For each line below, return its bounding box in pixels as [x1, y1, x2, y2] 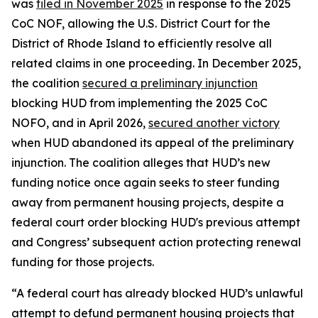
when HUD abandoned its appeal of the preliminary [11, 136, 294, 150]
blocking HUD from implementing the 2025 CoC [11, 96, 268, 110]
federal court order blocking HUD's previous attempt [11, 215, 300, 229]
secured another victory [148, 116, 280, 130]
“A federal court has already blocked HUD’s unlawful [11, 286, 303, 300]
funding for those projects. [11, 255, 154, 269]
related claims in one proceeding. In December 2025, [11, 56, 301, 70]
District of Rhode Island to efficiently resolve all [11, 36, 272, 50]
